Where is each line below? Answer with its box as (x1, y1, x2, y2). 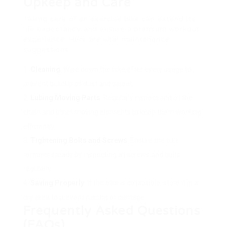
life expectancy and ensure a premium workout (23, 24, 200, 33)
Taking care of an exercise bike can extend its (23, 14, 196, 23)
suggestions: (23, 45, 71, 54)
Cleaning (30, 65, 60, 73)
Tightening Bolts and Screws (30, 136, 127, 144)
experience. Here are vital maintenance (23, 34, 170, 44)
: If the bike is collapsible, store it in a (84, 178, 198, 187)
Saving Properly (30, 178, 84, 187)
